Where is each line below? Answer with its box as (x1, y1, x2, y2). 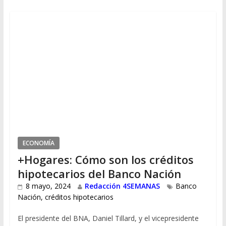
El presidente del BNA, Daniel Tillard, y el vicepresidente (17, 213, 199, 223)
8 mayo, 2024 (25, 181, 71, 191)
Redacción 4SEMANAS (84, 181, 160, 191)
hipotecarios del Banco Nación (17, 166, 181, 182)
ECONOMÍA (22, 139, 54, 148)
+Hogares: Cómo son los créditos (17, 152, 194, 167)
